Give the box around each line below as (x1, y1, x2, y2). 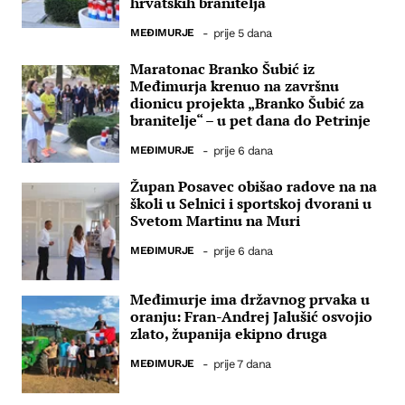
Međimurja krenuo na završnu (130, 76, 339, 97)
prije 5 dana (212, 26, 272, 41)
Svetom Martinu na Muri (130, 211, 300, 231)
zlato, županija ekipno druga (130, 323, 327, 344)
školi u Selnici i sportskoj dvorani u (130, 193, 372, 214)
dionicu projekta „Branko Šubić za (130, 93, 364, 114)
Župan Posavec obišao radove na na (130, 176, 377, 197)
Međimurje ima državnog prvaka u (130, 288, 370, 309)
